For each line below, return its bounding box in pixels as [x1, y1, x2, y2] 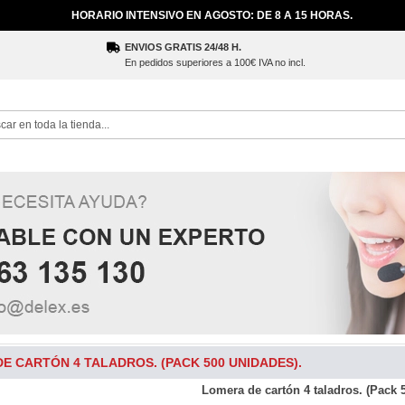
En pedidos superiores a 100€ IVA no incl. [125, 57, 306, 68]
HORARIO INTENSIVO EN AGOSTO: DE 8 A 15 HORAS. [71, 9, 353, 22]
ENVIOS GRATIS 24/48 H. [125, 42, 241, 52]
